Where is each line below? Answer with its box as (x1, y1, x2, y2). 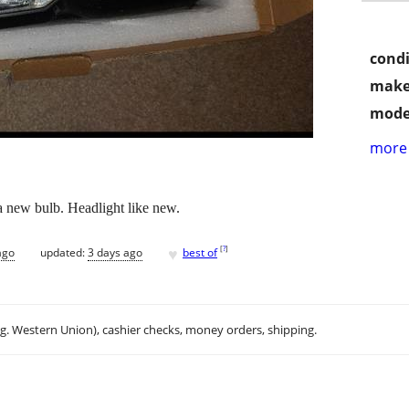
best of (183, 244, 217, 260)
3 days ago (88, 244, 142, 260)
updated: (40, 244, 88, 260)
